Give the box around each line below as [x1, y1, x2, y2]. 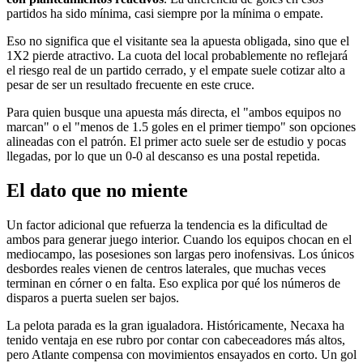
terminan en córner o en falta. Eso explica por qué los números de [6, 275, 340, 290]
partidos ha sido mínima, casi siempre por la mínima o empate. [6, 6, 323, 21]
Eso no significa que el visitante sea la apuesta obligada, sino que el [6, 34, 349, 49]
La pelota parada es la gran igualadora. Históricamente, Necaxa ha [6, 318, 344, 332]
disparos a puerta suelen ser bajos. [6, 290, 179, 305]
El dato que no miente [6, 179, 188, 201]
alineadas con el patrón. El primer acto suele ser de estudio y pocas [6, 135, 346, 149]
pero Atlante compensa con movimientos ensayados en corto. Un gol [6, 347, 357, 361]
